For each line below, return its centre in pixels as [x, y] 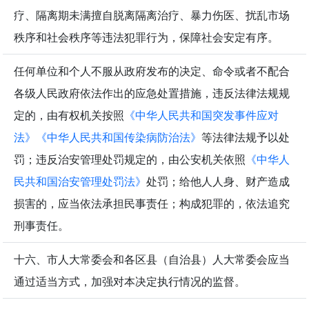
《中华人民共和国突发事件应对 [201, 116]
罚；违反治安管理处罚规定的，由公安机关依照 [130, 160]
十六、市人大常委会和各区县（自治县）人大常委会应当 [152, 260]
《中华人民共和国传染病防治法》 [119, 138]
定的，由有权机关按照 [69, 116]
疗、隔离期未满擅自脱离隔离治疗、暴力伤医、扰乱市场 [152, 16]
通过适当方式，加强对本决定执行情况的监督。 [130, 282]
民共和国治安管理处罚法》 [80, 182]
